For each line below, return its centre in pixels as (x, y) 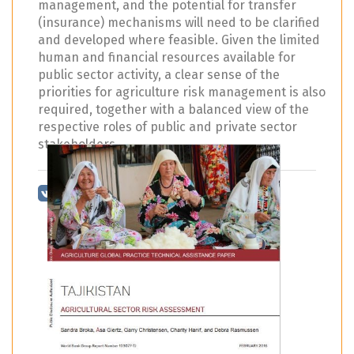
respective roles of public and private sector (168, 127)
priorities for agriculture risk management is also (182, 92)
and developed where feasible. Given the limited (179, 40)
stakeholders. (78, 145)
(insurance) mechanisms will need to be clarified (179, 23)
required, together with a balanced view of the (173, 110)
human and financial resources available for (167, 58)
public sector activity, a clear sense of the (159, 75)
